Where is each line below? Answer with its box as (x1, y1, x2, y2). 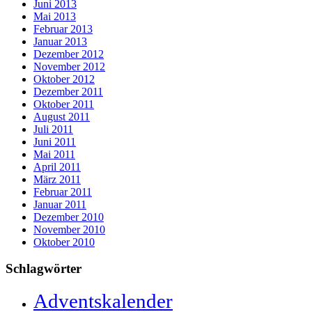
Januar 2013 (33, 35, 87, 47)
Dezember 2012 (33, 47, 104, 60)
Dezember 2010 (33, 210, 104, 223)
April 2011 (33, 160, 81, 173)
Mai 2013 (33, 10, 76, 22)
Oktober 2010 (33, 235, 95, 248)
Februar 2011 (33, 185, 92, 198)
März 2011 (33, 173, 81, 185)
